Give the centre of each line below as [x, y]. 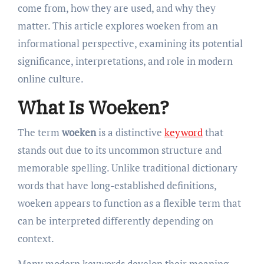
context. [36, 238]
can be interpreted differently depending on [115, 220]
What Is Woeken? [93, 108]
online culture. [50, 79]
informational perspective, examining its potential [130, 44]
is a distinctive [130, 132]
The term [39, 132]
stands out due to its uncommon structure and [119, 150]
